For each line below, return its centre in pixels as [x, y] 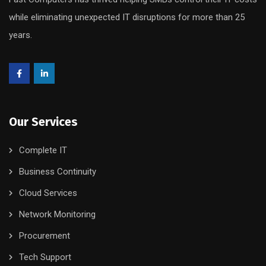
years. [20, 35]
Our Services [43, 122]
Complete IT [43, 151]
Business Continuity [58, 172]
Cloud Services [48, 193]
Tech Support [45, 257]
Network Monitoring [57, 215]
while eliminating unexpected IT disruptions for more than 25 [127, 18]
